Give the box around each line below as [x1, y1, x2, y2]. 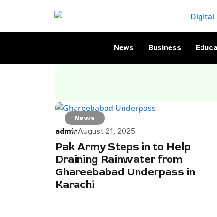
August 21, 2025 [78, 126, 135, 136]
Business [148, 43, 181, 52]
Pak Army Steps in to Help [55, 140, 191, 154]
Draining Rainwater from [55, 153, 183, 167]
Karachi [55, 178, 94, 192]
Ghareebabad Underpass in [55, 165, 195, 179]
